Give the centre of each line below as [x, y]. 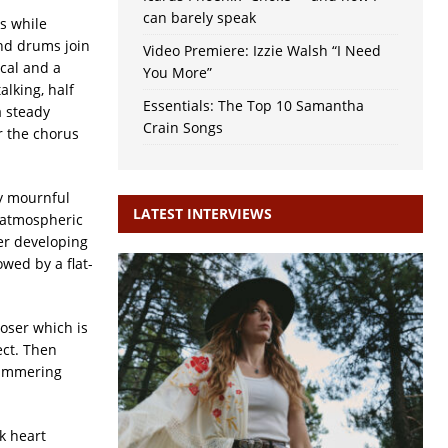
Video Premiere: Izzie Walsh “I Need [261, 51]
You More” [177, 73]
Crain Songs [182, 128]
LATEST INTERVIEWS [202, 214]
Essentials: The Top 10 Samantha [253, 106]
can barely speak [199, 18]
